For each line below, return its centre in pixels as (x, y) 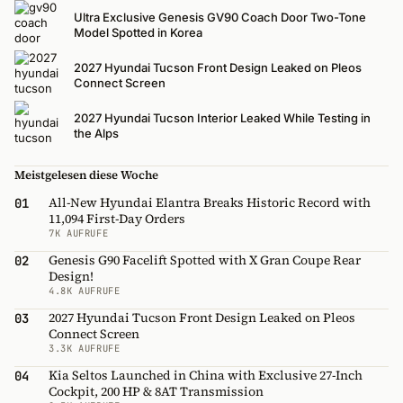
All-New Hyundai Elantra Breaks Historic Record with (210, 203)
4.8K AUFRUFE (85, 291)
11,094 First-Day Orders (117, 219)
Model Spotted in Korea (138, 33)
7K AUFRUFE (79, 233)
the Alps (96, 134)
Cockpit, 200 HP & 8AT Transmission (156, 392)
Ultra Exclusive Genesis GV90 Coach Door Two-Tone (220, 18)
